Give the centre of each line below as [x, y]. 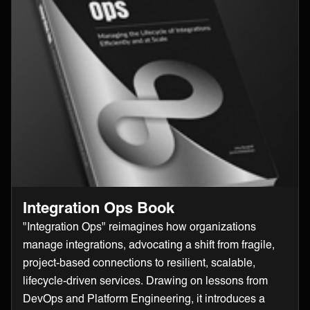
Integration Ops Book [99, 208]
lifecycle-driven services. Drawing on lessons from [145, 280]
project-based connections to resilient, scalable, [139, 262]
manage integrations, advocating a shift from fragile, [149, 244]
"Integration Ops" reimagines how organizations [139, 226]
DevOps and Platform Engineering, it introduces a [144, 298]
